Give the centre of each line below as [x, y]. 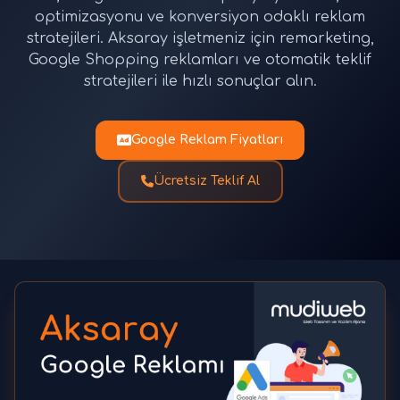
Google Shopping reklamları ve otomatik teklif [200, 60]
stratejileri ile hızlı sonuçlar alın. [200, 81]
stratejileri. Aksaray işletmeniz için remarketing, [200, 38]
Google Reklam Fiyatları [207, 140]
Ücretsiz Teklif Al [206, 181]
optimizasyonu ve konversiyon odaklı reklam [200, 17]
